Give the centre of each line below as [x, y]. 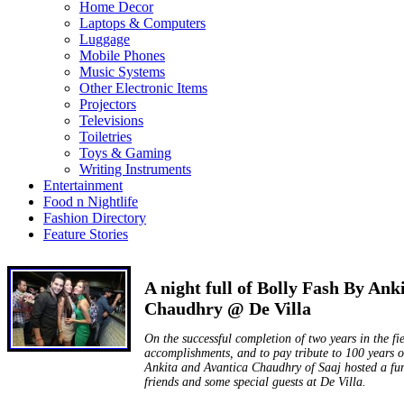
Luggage [105, 39]
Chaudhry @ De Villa [228, 309]
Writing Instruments [135, 169]
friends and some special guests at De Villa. [255, 381]
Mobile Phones [122, 55]
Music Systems [122, 72]
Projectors [108, 104]
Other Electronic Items [143, 88]
